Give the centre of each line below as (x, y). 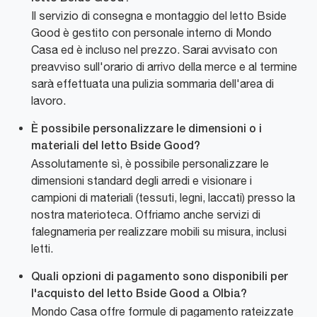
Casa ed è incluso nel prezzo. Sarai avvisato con (154, 49)
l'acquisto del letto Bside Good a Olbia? (139, 294)
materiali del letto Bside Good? (116, 146)
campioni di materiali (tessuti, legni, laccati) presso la (163, 197)
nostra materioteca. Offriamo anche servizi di (146, 214)
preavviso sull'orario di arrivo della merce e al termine (164, 66)
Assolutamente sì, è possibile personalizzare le (150, 163)
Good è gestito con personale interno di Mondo (151, 32)
